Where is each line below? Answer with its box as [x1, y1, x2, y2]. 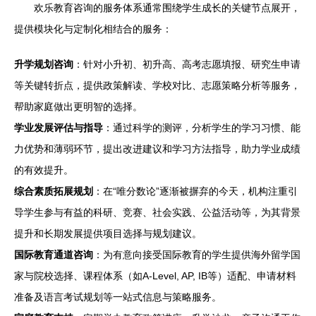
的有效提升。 [14, 164, 73, 176]
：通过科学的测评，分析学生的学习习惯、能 [103, 122, 300, 133]
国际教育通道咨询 [14, 249, 93, 260]
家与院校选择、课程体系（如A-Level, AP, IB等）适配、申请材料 [14, 270, 296, 281]
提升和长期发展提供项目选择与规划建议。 [14, 228, 202, 239]
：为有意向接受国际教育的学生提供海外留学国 [93, 249, 300, 260]
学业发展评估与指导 [14, 122, 103, 133]
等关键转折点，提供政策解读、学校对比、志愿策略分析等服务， [14, 80, 300, 91]
